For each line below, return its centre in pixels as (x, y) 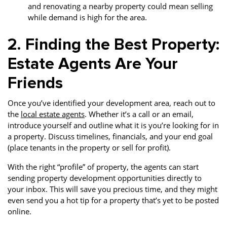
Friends (35, 83)
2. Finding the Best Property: (113, 45)
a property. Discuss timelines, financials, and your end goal (110, 136)
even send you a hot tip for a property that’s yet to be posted (113, 200)
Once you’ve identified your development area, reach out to (111, 103)
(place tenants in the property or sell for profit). (90, 147)
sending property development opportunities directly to (105, 178)
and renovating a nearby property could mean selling (120, 6)
